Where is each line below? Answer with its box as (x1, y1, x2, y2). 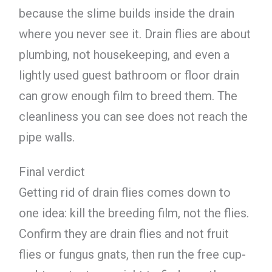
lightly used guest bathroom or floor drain (18, 67, 239, 83)
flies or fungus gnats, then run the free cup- (18, 246, 246, 262)
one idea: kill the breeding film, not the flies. (18, 205, 249, 220)
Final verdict (18, 164, 85, 179)
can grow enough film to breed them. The (18, 88, 237, 103)
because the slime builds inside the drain (18, 5, 234, 21)
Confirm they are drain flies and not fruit (18, 226, 229, 241)
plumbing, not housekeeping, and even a (18, 47, 229, 62)
